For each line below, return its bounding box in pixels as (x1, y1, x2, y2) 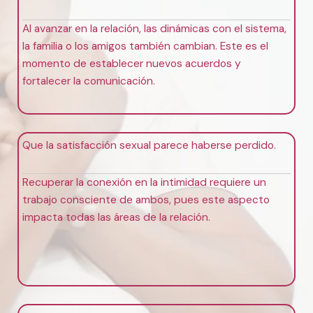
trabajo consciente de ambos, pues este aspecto (22, 192, 270, 207)
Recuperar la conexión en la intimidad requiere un (22, 175, 266, 189)
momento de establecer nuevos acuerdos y (22, 57, 241, 71)
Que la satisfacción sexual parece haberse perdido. (22, 138, 276, 152)
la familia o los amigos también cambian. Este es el (22, 39, 268, 54)
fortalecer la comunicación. (22, 74, 155, 89)
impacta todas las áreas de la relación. (22, 210, 210, 224)
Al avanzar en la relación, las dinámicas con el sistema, (22, 22, 286, 36)
